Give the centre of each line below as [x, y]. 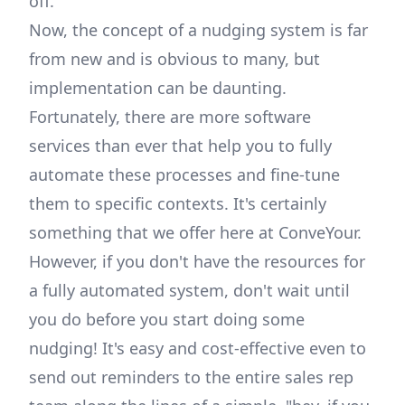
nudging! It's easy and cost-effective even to [198, 348]
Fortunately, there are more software [170, 117]
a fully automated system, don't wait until [189, 291]
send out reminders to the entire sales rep [191, 377]
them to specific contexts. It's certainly [178, 204]
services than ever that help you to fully [180, 146]
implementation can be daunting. [158, 88]
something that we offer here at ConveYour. [195, 233]
